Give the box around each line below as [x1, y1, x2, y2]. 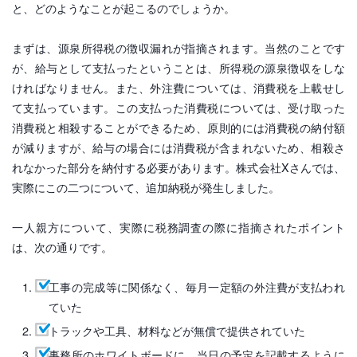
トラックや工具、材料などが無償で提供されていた [49, 321, 306, 339]
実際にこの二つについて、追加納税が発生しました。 [12, 178, 280, 195]
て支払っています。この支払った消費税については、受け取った [12, 98, 345, 116]
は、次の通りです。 [12, 237, 112, 255]
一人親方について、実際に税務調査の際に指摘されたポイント [12, 218, 345, 235]
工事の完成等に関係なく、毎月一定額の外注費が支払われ [49, 277, 345, 295]
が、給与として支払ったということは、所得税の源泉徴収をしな [12, 58, 345, 76]
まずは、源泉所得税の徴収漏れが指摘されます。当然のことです [12, 38, 345, 56]
